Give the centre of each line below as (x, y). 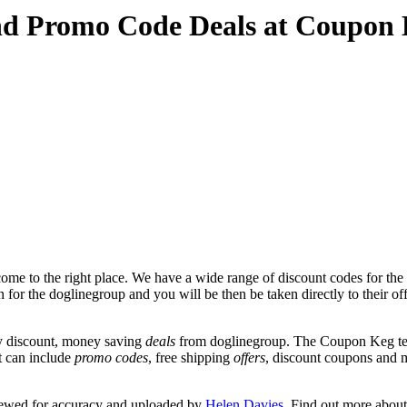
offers (249, 357)
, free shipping (191, 357)
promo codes (111, 357)
